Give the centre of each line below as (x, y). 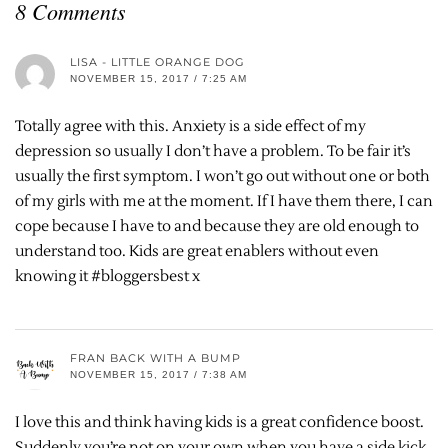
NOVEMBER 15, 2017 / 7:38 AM (158, 374)
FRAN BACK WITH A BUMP (155, 357)
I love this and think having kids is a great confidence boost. (219, 422)
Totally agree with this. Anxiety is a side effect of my (190, 126)
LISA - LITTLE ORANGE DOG (157, 61)
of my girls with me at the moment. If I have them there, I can (224, 201)
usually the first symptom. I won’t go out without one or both (222, 176)
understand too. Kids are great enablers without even (197, 251)
